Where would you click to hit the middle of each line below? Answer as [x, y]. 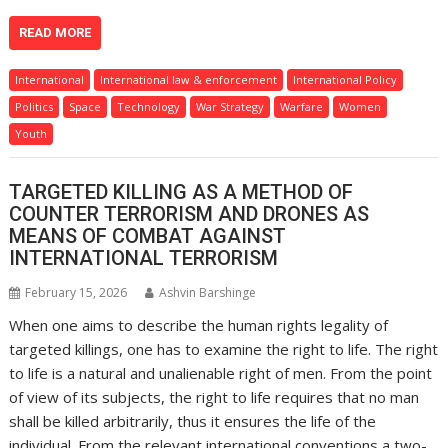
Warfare [302, 107]
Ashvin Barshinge [208, 292]
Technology [149, 107]
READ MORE [55, 33]
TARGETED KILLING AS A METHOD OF [181, 191]
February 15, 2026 [76, 292]
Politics [34, 107]
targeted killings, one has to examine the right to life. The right [224, 348]
